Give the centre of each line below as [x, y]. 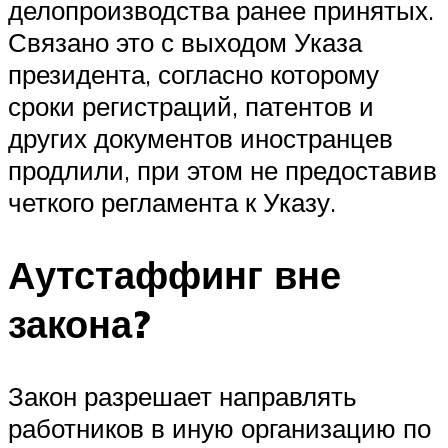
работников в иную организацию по [219, 428]
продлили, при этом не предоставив [222, 170]
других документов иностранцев [200, 138]
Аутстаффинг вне [174, 275]
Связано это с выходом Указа [185, 42]
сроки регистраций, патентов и [191, 106]
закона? [79, 324]
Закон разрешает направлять [182, 396]
